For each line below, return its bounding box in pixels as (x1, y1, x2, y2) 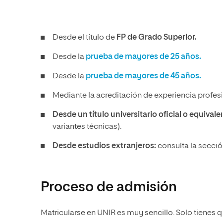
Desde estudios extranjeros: (53, 142, 156, 150)
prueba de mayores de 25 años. (86, 53, 201, 61)
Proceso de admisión (41, 180, 177, 194)
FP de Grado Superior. (116, 34, 197, 42)
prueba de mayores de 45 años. (86, 72, 201, 80)
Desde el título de (53, 34, 116, 42)
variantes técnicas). (53, 123, 121, 131)
